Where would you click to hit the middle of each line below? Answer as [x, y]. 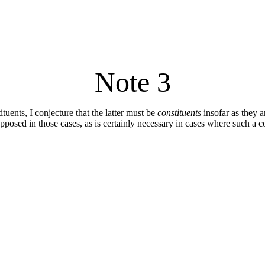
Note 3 [132, 82]
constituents [179, 113]
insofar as [221, 113]
